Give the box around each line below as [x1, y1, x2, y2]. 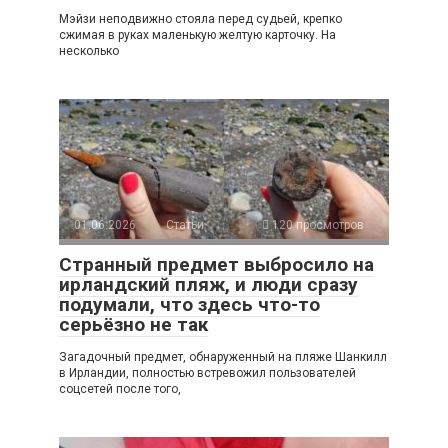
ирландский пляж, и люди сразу [59, 272, 358, 296]
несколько [59, 43, 119, 58]
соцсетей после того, [59, 381, 181, 396]
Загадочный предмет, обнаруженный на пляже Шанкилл [59, 349, 387, 364]
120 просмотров [269, 217, 364, 232]
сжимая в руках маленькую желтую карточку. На [59, 27, 336, 42]
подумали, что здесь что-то [59, 292, 320, 316]
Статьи [166, 217, 204, 232]
